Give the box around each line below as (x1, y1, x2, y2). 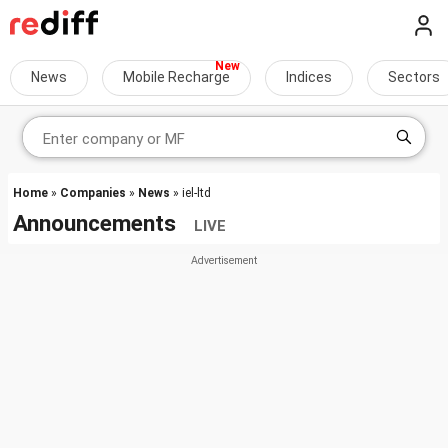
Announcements (13, 210, 194, 236)
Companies (60, 186, 126, 200)
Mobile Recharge (123, 69, 230, 85)
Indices (286, 69, 332, 85)
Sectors (388, 69, 440, 85)
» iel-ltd (170, 186, 211, 200)
